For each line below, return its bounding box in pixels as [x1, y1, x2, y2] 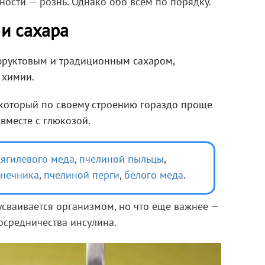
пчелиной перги [44, 171, 119, 181]
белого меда [124, 171, 183, 181]
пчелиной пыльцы [79, 155, 164, 165]
